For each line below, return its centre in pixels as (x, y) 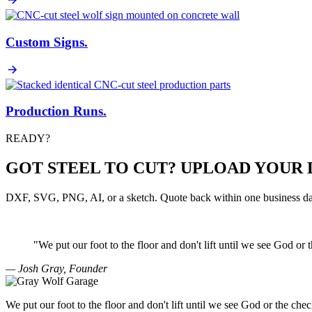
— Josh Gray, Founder (56, 268)
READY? (28, 139)
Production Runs (54, 111)
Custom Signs (45, 42)
